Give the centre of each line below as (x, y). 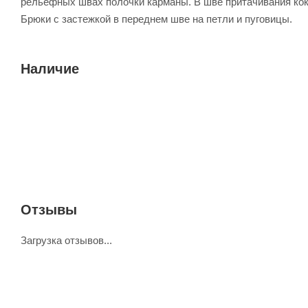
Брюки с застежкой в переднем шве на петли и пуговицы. (156, 19)
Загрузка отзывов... (66, 240)
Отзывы (49, 209)
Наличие (50, 68)
